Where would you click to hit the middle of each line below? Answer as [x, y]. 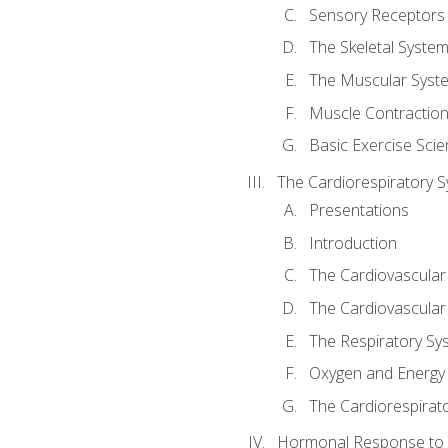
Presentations [358, 210]
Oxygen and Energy [376, 373]
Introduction [352, 242]
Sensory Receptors [376, 14]
